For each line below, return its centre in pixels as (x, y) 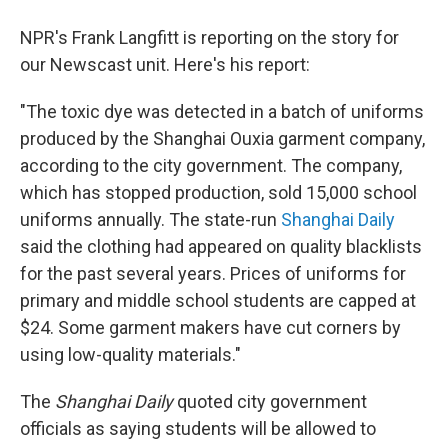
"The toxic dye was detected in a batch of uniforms (222, 111)
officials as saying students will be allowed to (198, 428)
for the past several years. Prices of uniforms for (213, 273)
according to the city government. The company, (211, 165)
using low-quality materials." (130, 354)
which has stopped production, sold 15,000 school (218, 192)
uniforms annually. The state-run (150, 219)
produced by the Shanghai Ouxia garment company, (222, 138)
